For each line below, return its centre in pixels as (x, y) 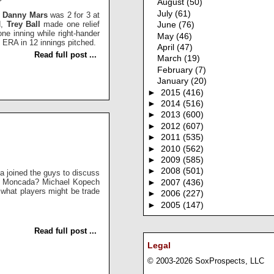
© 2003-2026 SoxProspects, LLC (206, 261)
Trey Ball (25, 24)
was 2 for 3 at (75, 15)
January (174, 81)
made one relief (72, 24)
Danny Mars (27, 15)
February (176, 70)
